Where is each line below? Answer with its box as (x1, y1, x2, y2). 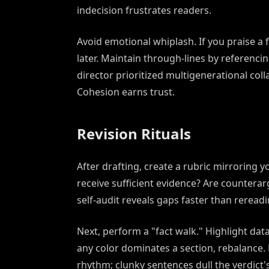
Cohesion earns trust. (77, 85, 175, 99)
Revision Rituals (77, 124, 191, 144)
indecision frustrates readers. (77, 4, 211, 17)
